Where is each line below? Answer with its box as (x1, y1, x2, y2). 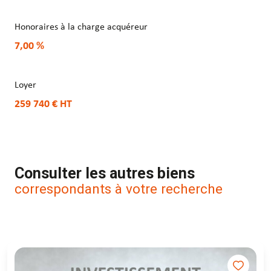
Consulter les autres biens (15, 165, 195, 183)
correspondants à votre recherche (15, 181, 223, 197)
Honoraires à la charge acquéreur (15, 22, 148, 33)
